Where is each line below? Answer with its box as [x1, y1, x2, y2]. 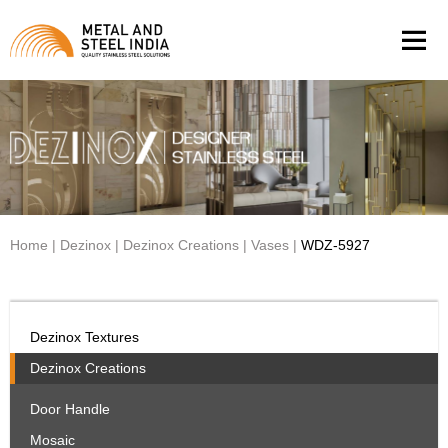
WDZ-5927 [297, 237, 370, 253]
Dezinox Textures [30, 329, 139, 345]
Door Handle [30, 401, 110, 417]
